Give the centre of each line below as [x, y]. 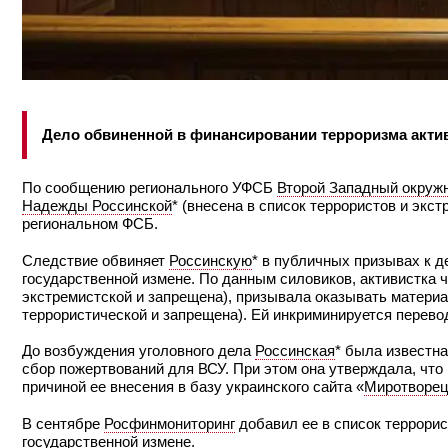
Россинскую [210, 260]
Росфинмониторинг [169, 423]
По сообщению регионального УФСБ [149, 188]
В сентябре [63, 423]
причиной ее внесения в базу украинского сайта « [193, 387]
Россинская [295, 351]
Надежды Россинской [97, 206]
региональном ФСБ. [90, 224]
